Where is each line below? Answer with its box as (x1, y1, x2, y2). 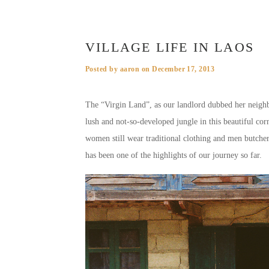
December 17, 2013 (152, 65, 215, 73)
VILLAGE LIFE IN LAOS (85, 40, 254, 55)
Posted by (85, 65, 120, 73)
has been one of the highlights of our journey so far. (85, 151, 262, 160)
